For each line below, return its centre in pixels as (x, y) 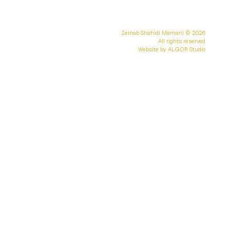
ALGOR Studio (187, 49)
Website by (153, 49)
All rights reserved (182, 41)
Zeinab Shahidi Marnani (152, 33)
